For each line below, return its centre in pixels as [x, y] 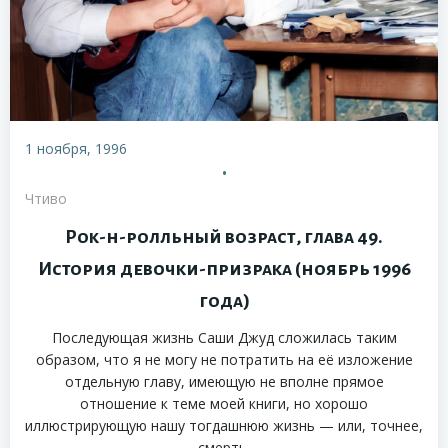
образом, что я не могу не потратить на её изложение [224, 360]
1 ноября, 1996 [76, 149]
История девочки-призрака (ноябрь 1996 [224, 269]
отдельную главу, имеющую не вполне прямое [224, 382]
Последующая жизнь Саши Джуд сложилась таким [224, 338]
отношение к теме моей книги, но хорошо [224, 404]
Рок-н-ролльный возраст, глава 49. [224, 237]
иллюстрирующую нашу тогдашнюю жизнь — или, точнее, [224, 426]
